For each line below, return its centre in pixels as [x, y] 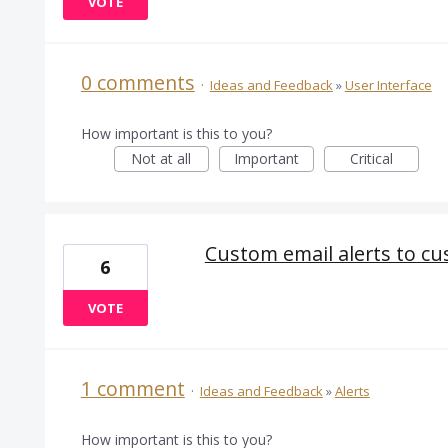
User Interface [388, 85]
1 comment [132, 389]
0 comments [137, 83]
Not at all [161, 159]
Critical [371, 159]
